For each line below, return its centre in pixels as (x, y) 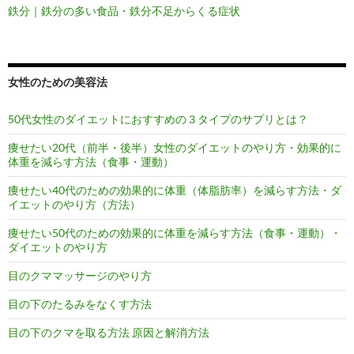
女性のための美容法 (58, 82)
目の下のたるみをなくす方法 (80, 304)
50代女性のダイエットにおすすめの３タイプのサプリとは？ (158, 119)
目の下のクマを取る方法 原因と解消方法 (109, 333)
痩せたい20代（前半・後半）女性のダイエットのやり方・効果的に (175, 148)
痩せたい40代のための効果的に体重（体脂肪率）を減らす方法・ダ (175, 190)
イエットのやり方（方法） (74, 205)
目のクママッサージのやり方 (80, 276)
